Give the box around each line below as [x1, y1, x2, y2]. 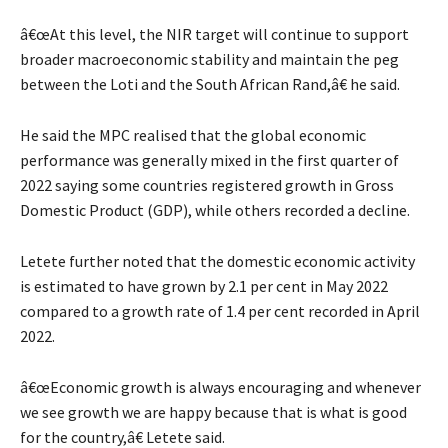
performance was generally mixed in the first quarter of [20, 149, 399, 170]
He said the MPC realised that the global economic [20, 124, 366, 145]
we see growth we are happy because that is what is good [20, 401, 407, 422]
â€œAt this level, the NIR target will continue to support [20, 23, 409, 44]
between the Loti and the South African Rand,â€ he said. [20, 73, 400, 94]
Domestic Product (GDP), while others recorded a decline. [20, 199, 410, 220]
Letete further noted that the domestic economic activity [20, 250, 415, 271]
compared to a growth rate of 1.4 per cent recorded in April [20, 300, 420, 321]
